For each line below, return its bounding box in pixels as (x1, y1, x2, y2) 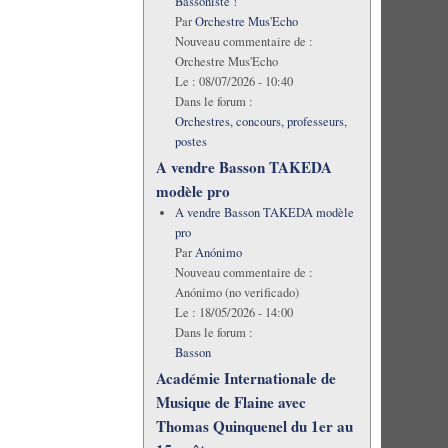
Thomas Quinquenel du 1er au (155, 414, 353, 437)
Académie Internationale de (155, 366, 336, 389)
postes (174, 132, 207, 150)
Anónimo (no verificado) (174, 283, 299, 301)
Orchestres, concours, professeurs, (174, 112, 347, 130)
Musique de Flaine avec (155, 390, 306, 413)
